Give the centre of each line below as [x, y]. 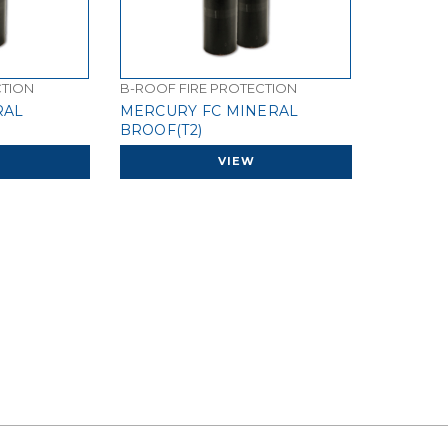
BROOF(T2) [161, 130]
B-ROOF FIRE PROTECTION [208, 88]
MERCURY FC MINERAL [209, 111]
